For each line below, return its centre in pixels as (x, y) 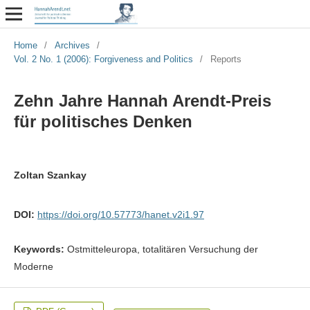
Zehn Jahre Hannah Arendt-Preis (142, 100)
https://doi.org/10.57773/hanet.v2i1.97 (120, 214)
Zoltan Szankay (50, 175)
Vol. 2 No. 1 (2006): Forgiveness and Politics (103, 59)
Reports (226, 59)
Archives (72, 45)
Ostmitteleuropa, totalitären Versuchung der (162, 249)
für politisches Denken (103, 121)
